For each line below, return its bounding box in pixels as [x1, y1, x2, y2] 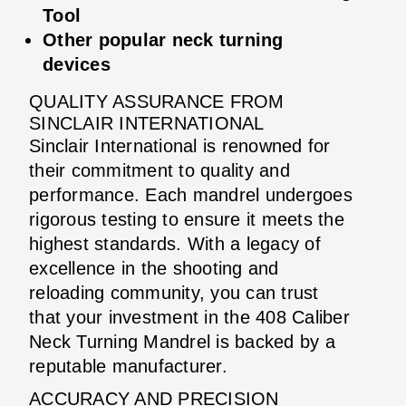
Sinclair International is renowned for [29, 135, 331, 156]
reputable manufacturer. [29, 355, 227, 376]
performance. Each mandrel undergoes [29, 184, 353, 205]
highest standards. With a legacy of [29, 233, 321, 254]
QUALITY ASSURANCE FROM [29, 91, 285, 111]
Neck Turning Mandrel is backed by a [29, 331, 335, 352]
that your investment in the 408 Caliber [29, 306, 350, 327]
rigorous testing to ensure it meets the [29, 208, 344, 229]
